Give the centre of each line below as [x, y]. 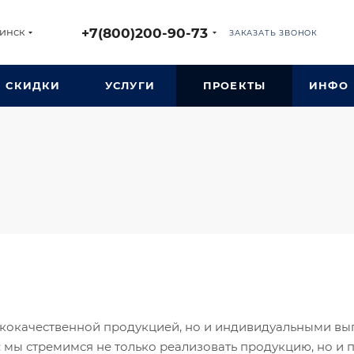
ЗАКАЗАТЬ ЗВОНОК [273, 32]
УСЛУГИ [130, 85]
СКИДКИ [33, 85]
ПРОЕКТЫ [234, 85]
